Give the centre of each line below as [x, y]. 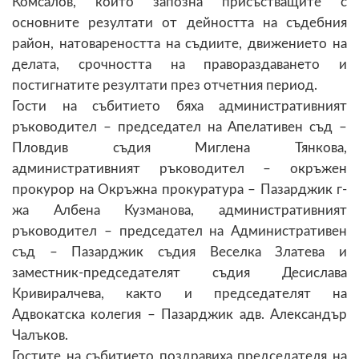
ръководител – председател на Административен [179, 231]
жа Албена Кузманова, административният [179, 210]
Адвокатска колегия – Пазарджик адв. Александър [179, 314]
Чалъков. [40, 335]
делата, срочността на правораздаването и [179, 64]
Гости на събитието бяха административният [179, 106]
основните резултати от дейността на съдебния [179, 22]
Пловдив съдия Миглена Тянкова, [179, 147]
